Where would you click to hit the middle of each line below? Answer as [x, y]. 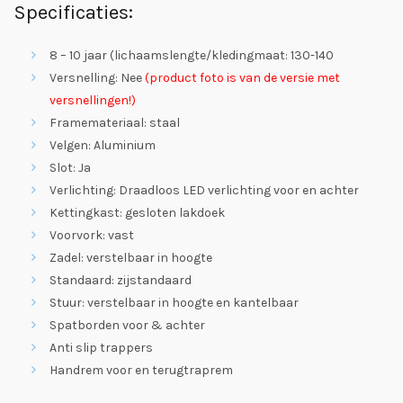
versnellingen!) [93, 100]
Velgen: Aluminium [103, 145]
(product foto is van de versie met [241, 77]
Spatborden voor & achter [127, 325]
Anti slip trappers [101, 347]
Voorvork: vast [92, 235]
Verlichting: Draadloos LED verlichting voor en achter [204, 190]
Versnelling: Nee [96, 77]
